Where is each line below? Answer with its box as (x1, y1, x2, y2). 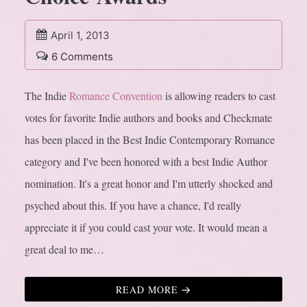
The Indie (25, 88, 69, 103)
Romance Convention (69, 88, 162, 103)
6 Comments (51, 50, 113, 64)
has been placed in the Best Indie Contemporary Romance (25, 132, 275, 147)
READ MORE (116, 283, 178, 297)
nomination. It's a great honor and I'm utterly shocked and (25, 176, 273, 191)
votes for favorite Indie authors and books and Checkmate (25, 110, 272, 125)
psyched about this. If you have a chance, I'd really (25, 198, 241, 213)
